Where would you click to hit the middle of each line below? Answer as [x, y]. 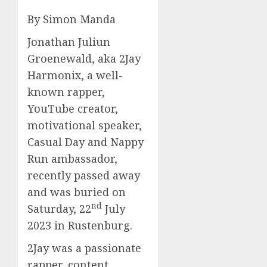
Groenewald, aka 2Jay [84, 58]
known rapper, [66, 91]
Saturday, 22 [59, 208]
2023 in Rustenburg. [80, 225]
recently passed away [84, 175]
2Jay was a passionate [84, 248]
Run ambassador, [72, 158]
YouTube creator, [73, 108]
